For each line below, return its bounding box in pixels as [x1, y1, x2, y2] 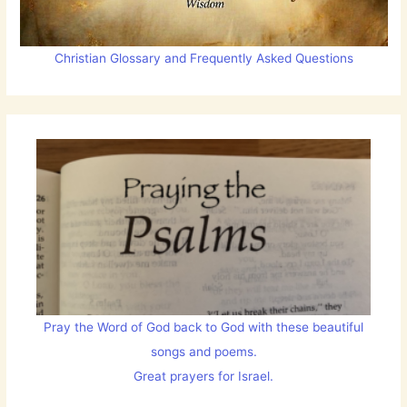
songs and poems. [150, 344, 257, 360]
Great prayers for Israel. [134, 369, 273, 384]
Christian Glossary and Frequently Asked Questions [54, 51, 353, 66]
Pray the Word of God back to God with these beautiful [44, 320, 363, 335]
